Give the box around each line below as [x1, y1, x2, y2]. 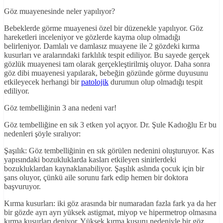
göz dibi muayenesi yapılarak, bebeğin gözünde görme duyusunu [4, 69, 208, 78]
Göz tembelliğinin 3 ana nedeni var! [4, 104, 116, 112]
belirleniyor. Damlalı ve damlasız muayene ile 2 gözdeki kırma [4, 42, 200, 51]
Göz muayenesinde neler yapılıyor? [4, 7, 115, 16]
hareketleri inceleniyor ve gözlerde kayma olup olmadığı [4, 33, 180, 42]
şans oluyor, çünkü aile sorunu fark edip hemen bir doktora [4, 173, 188, 182]
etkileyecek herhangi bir [4, 78, 81, 87]
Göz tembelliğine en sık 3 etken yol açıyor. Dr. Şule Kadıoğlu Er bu [4, 120, 217, 129]
